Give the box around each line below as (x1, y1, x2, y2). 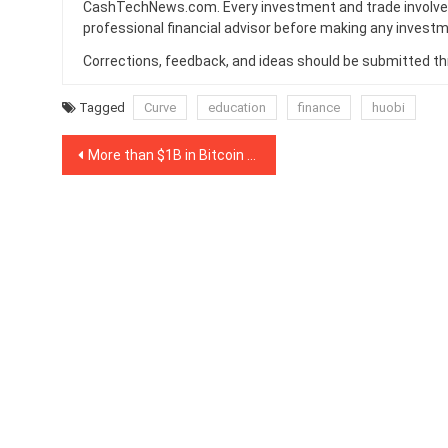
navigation (61, 173, 185, 211)
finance (298, 100, 340, 115)
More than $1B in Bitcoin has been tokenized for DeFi (88, 147, 247, 163)
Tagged (79, 100, 128, 115)
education (208, 100, 266, 115)
